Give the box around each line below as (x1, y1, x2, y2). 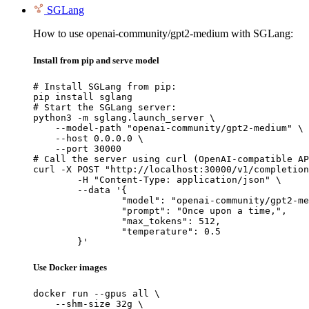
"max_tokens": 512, (33, 215, 121, 226)
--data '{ (33, 184, 77, 195)
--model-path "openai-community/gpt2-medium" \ (33, 122, 303, 133)
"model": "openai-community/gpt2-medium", (33, 195, 121, 206)
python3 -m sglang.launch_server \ (33, 112, 215, 123)
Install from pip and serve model (33, 54, 159, 66)
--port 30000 (33, 143, 121, 154)
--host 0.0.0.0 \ (33, 132, 143, 143)
